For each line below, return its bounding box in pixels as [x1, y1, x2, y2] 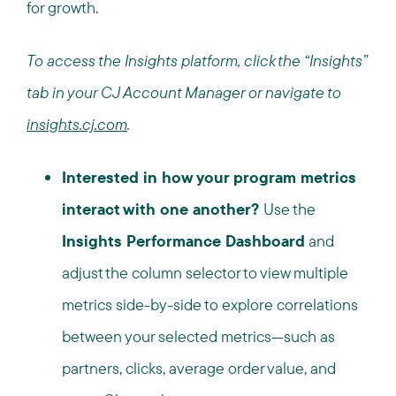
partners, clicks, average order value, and [62, 358, 336, 378]
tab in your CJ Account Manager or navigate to [27, 82, 341, 103]
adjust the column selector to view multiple [62, 263, 348, 283]
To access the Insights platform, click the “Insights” [27, 50, 368, 71]
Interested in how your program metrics [62, 167, 356, 187]
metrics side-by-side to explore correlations [62, 294, 358, 315]
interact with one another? [62, 199, 263, 219]
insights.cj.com [27, 114, 127, 134]
